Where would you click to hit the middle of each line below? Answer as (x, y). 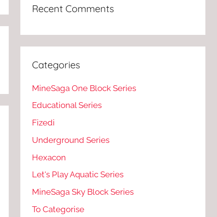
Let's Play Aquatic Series (78, 175)
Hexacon (49, 157)
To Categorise (58, 209)
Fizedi (44, 123)
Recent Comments (73, 9)
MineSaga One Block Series (84, 88)
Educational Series (67, 105)
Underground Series (71, 140)
